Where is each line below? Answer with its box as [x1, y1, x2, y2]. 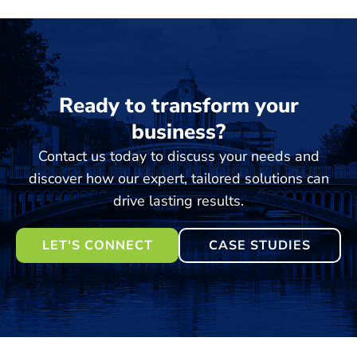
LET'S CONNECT [41, 237, 153, 255]
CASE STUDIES [209, 237, 311, 255]
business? [131, 118, 226, 147]
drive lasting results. [113, 191, 244, 211]
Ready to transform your [58, 92, 299, 120]
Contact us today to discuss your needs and [37, 147, 320, 167]
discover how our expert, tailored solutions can [28, 169, 329, 189]
